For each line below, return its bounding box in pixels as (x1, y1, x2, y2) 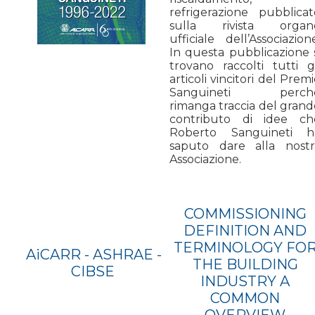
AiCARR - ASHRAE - (26, 245, 162, 263)
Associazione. (169, 152, 244, 166)
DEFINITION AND (184, 221, 307, 239)
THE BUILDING (192, 255, 298, 273)
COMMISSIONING (184, 205, 307, 222)
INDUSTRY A (200, 272, 290, 290)
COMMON (210, 289, 280, 307)
